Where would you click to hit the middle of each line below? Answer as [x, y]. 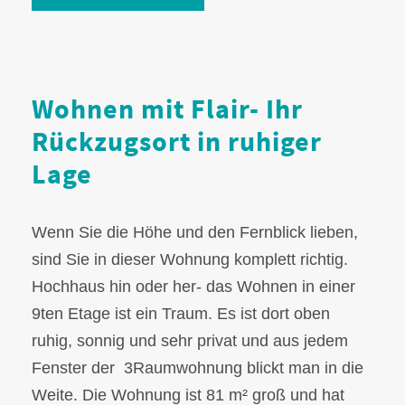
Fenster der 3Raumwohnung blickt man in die [198, 368]
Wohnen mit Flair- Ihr [167, 109]
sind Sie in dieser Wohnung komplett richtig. [190, 260]
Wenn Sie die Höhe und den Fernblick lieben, [195, 233]
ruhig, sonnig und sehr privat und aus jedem [190, 341]
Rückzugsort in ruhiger [177, 141]
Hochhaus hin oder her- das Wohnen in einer [193, 287]
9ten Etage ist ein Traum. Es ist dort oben [181, 314]
